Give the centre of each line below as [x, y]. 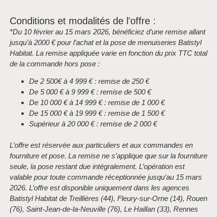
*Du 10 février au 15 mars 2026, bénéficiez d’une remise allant [108, 31]
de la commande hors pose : [56, 63]
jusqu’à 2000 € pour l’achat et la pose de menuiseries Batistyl [106, 42]
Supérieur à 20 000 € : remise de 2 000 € [93, 124]
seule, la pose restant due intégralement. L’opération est [97, 167]
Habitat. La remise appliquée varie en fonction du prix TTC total [108, 53]
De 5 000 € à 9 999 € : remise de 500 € [90, 92]
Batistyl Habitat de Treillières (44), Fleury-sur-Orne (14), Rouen [108, 199]
